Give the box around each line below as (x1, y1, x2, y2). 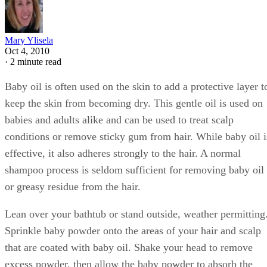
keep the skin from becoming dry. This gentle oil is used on (5, 97, 263, 109)
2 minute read (10, 56, 61, 67)
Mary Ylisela (5, 35, 53, 45)
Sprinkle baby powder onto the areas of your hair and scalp (5, 224, 261, 237)
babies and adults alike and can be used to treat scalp (5, 113, 234, 126)
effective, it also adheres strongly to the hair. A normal (5, 147, 241, 159)
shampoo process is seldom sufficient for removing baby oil (5, 163, 264, 176)
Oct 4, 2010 (5, 45, 49, 56)
